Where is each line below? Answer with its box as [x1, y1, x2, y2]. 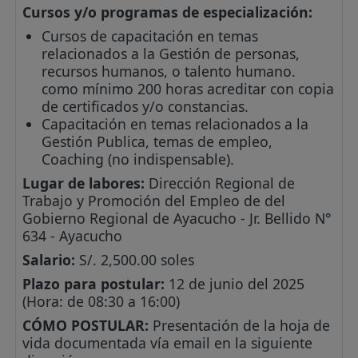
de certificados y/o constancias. [42, 96, 249, 116]
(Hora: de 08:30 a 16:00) [22, 291, 181, 311]
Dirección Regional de [145, 173, 296, 193]
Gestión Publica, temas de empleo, [42, 131, 273, 151]
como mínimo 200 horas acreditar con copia [42, 78, 335, 98]
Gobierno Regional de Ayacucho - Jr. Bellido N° [22, 208, 332, 228]
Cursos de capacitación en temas [42, 26, 259, 46]
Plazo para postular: [22, 273, 165, 293]
